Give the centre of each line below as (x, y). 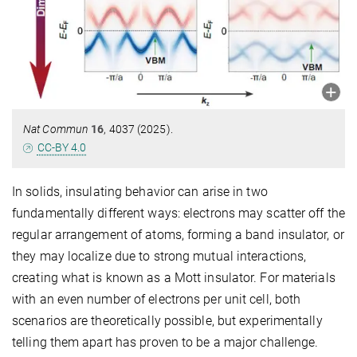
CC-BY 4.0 (62, 148)
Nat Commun (56, 129)
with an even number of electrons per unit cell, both (157, 300)
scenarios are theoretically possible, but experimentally (167, 321)
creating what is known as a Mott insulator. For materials (174, 278)
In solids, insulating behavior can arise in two (140, 192)
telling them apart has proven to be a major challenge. (165, 343)
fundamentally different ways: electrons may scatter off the (178, 214)
